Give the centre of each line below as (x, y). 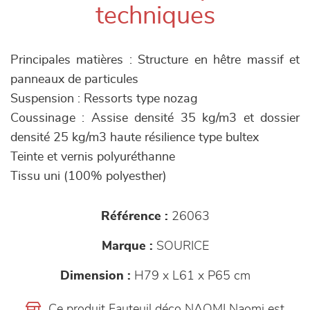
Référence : (134, 217)
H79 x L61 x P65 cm (190, 276)
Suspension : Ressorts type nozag (104, 99)
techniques (155, 16)
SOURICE (181, 246)
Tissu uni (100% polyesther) (89, 176)
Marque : (127, 246)
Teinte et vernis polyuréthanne (93, 157)
